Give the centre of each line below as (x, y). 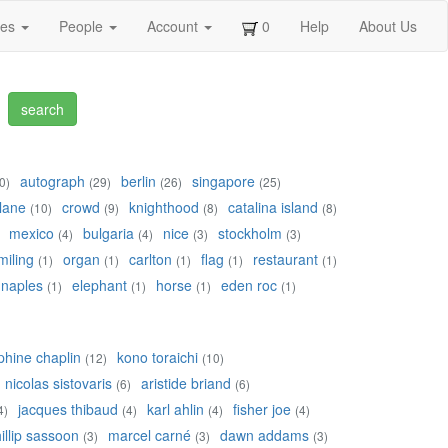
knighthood (164, 207)
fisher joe (262, 409)
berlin (138, 181)
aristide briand (186, 383)
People (83, 26)
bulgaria (108, 233)
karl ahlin (175, 409)
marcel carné (149, 435)
